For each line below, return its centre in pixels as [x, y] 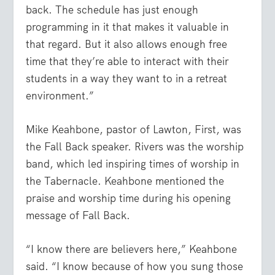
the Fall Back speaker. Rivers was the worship [135, 147]
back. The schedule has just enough [112, 10]
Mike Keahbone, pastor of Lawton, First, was [134, 130]
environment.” [60, 95]
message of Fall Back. [78, 216]
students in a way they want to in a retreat [127, 78]
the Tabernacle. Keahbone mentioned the [125, 181]
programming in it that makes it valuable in [128, 27]
